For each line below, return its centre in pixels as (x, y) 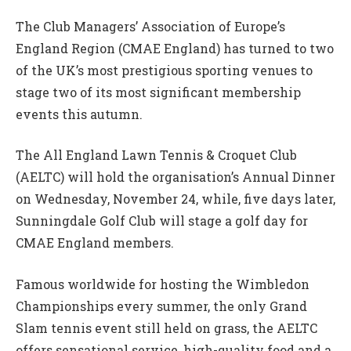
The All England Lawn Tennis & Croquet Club (156, 155)
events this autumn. (79, 114)
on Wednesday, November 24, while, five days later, (175, 199)
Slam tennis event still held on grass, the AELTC (166, 327)
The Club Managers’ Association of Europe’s (150, 26)
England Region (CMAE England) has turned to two (175, 48)
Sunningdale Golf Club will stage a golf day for (162, 221)
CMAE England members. (95, 243)
